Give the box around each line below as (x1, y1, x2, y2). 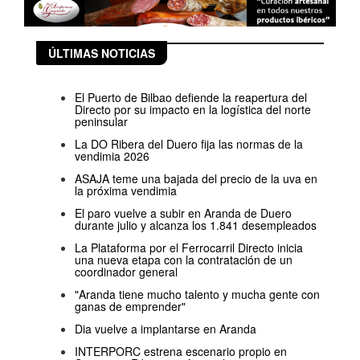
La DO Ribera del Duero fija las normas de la (75, 136, 303, 153)
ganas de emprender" (75, 298, 186, 315)
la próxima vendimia (75, 182, 177, 199)
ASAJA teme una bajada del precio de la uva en (75, 170, 317, 187)
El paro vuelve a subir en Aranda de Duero (75, 205, 292, 222)
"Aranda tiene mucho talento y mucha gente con (75, 286, 320, 303)
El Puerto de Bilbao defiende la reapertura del (75, 89, 307, 106)
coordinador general (75, 264, 178, 280)
